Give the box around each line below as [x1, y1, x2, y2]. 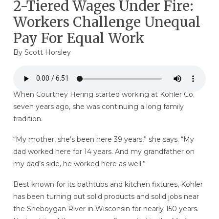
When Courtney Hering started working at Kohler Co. [13, 90, 195, 99]
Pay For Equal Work [13, 29, 145, 47]
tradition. [13, 114, 43, 124]
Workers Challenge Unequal [13, 13, 200, 31]
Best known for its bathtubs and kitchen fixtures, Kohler [13, 179, 203, 189]
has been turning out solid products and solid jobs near [13, 192, 199, 201]
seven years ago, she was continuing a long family [13, 102, 184, 111]
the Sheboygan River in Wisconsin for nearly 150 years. [13, 204, 198, 213]
